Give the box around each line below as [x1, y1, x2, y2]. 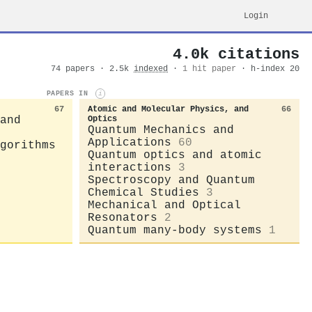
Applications [88, 136, 171, 149]
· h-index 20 [241, 64, 299, 74]
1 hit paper [182, 64, 236, 74]
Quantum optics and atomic [88, 148, 262, 162]
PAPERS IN [46, 89, 93, 98]
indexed [134, 64, 168, 74]
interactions [88, 161, 171, 174]
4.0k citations [173, 46, 299, 63]
